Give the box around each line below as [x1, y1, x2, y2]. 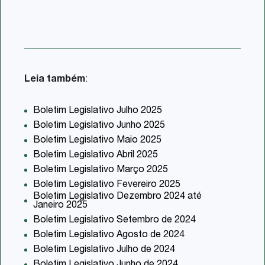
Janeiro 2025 [33, 201, 88, 211]
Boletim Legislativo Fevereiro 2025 [33, 180, 180, 190]
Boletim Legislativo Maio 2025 [33, 135, 161, 146]
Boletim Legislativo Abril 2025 [33, 150, 158, 160]
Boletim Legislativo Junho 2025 [33, 121, 165, 131]
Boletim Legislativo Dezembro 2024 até [33, 192, 202, 202]
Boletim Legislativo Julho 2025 [33, 106, 162, 116]
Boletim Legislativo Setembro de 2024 [33, 215, 196, 225]
